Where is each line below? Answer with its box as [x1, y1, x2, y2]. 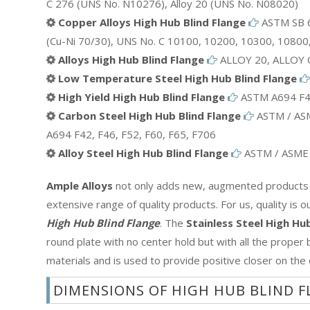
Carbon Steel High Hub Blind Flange [58, 108, 241, 122]
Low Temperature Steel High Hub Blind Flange [58, 71, 297, 85]
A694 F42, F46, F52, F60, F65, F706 [46, 127, 216, 141]
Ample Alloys [46, 178, 113, 192]
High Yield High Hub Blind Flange [58, 89, 225, 104]
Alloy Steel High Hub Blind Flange [58, 145, 228, 160]
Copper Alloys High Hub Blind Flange [58, 15, 246, 29]
